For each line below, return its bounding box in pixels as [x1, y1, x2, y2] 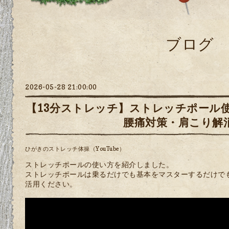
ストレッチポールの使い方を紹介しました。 [25, 159, 173, 169]
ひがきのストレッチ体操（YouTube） [25, 145, 125, 153]
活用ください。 [25, 179, 77, 188]
